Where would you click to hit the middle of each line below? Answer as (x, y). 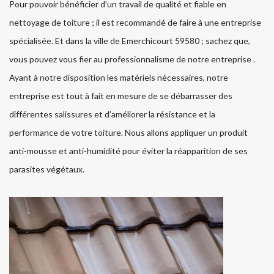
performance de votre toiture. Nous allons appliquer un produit (128, 133)
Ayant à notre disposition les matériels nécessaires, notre (119, 78)
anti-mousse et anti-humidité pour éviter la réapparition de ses (128, 151)
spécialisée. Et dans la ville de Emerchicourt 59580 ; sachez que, (130, 41)
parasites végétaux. (47, 169)
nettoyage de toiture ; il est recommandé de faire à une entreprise (135, 23)
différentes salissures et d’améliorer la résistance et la (112, 114)
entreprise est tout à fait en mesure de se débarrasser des (121, 96)
